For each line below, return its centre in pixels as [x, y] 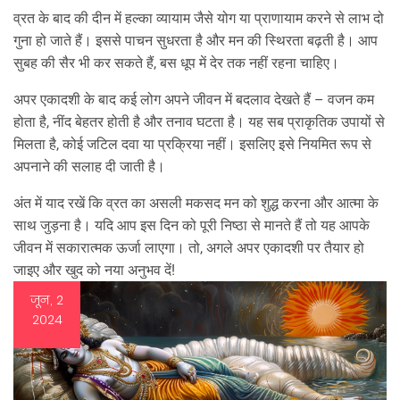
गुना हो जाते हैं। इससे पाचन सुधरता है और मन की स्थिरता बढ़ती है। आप [196, 41]
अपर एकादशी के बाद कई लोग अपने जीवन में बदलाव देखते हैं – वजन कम [194, 100]
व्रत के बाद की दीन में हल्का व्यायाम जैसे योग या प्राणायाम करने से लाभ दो [199, 18]
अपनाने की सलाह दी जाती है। [89, 167]
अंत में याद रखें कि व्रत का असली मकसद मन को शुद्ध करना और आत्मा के [196, 203]
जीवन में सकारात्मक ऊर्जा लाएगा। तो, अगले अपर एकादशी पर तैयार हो [189, 248]
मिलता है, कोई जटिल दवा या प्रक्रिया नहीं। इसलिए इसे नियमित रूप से [192, 144]
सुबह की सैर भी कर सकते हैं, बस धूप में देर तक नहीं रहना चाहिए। [176, 63]
